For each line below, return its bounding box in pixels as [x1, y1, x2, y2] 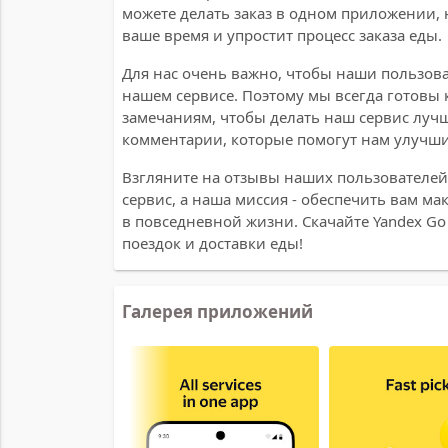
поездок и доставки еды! [122, 232, 303, 253]
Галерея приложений [122, 299, 313, 323]
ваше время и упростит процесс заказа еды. [122, 24, 442, 45]
